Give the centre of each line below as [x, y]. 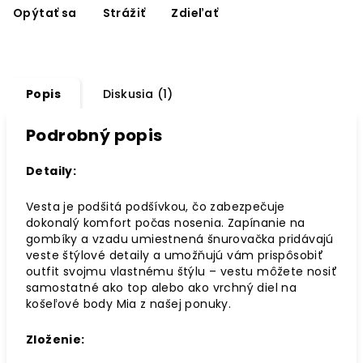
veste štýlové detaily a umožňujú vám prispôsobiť [175, 255]
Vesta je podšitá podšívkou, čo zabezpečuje [156, 206]
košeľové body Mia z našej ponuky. [130, 303]
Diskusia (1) [138, 94]
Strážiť [124, 13]
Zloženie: [56, 339]
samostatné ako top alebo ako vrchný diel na [162, 287]
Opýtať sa [45, 13]
